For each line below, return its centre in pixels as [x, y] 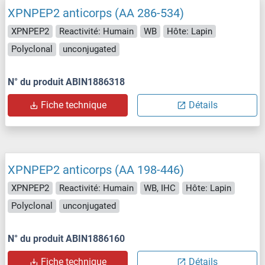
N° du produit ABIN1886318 [66, 82]
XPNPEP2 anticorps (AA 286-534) [96, 13]
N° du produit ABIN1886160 [66, 238]
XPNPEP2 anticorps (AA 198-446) [96, 169]
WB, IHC [160, 188]
